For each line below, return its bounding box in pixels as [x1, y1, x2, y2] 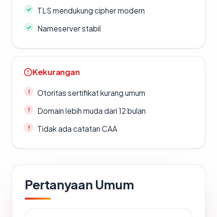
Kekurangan [32, 67, 80, 77]
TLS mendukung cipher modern [37, 6, 145, 15]
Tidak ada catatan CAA [37, 124, 117, 134]
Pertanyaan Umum [25, 176, 134, 193]
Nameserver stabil [37, 24, 101, 33]
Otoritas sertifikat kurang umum [37, 88, 145, 98]
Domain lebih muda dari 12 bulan [37, 106, 146, 116]
